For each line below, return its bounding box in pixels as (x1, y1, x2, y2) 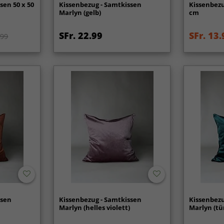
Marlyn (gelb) (59, 8, 101, 17)
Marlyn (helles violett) (59, 202, 130, 212)
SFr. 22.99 (59, 29, 103, 42)
